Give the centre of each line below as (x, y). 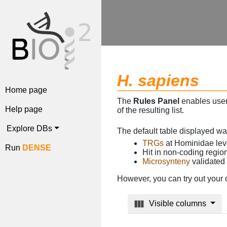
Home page (26, 90)
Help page (24, 109)
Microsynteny (166, 161)
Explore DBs (29, 128)
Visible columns (179, 204)
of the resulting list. (151, 110)
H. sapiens (158, 81)
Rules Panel (157, 101)
